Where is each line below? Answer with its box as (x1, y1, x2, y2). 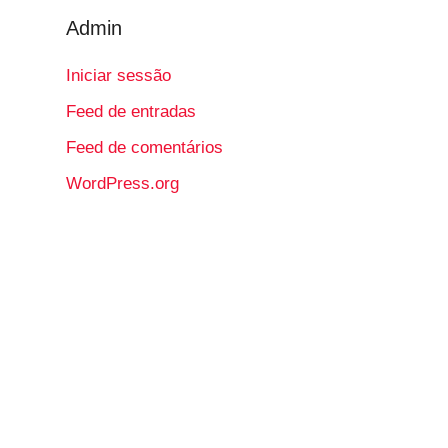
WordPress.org (66, 173, 180, 193)
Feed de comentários (66, 137, 224, 157)
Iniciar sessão (66, 66, 172, 86)
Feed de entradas (66, 102, 197, 122)
